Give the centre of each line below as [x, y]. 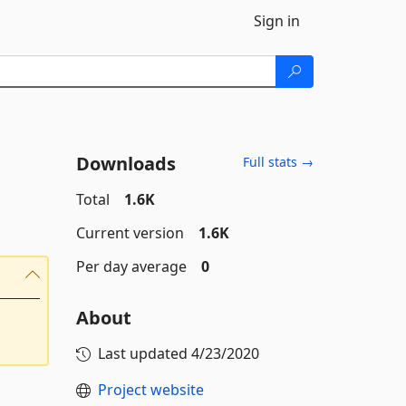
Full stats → [278, 162]
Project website [150, 390]
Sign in [277, 21]
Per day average [131, 266]
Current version [130, 233]
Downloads [126, 164]
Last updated [144, 353]
